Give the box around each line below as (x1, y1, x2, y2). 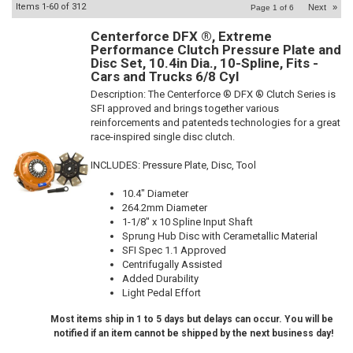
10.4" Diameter (122, 188, 188, 199)
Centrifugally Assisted (122, 258, 222, 270)
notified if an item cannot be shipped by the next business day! (54, 328, 333, 339)
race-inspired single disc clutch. (91, 131, 235, 143)
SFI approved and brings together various (91, 102, 279, 114)
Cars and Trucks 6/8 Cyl (91, 69, 239, 84)
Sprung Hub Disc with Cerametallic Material (122, 230, 318, 242)
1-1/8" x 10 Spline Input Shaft (122, 216, 253, 228)
